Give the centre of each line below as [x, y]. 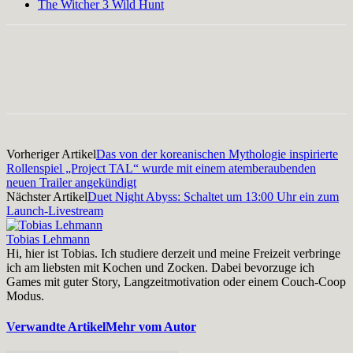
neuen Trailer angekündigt [71, 182]
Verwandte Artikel [56, 327]
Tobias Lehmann [48, 239]
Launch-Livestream [55, 210]
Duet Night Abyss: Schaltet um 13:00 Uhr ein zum [213, 196]
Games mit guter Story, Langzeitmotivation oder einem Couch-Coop [176, 281]
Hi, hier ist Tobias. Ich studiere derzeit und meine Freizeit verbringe [173, 253]
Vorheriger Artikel [51, 154]
